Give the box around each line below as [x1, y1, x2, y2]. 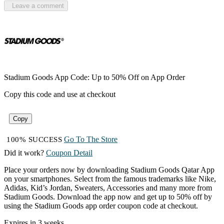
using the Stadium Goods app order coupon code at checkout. [4, 201, 198, 210]
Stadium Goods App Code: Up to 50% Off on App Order [4, 73, 185, 82]
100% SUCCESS [6, 135, 62, 144]
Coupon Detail [46, 148, 92, 157]
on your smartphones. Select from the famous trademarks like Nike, [4, 174, 216, 183]
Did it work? [4, 148, 44, 157]
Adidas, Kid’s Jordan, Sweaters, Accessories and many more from [4, 183, 212, 192]
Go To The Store [64, 135, 117, 144]
